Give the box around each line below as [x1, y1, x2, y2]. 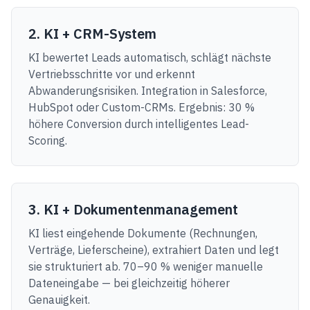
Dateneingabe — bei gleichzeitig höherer [28, 276, 230, 290]
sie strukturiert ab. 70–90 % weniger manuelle [28, 259, 263, 273]
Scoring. [28, 134, 67, 147]
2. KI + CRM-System [28, 24, 156, 43]
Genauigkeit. [28, 293, 90, 307]
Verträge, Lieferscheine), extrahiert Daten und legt [28, 243, 279, 257]
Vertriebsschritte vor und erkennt [28, 67, 195, 81]
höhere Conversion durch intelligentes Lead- [28, 117, 249, 131]
